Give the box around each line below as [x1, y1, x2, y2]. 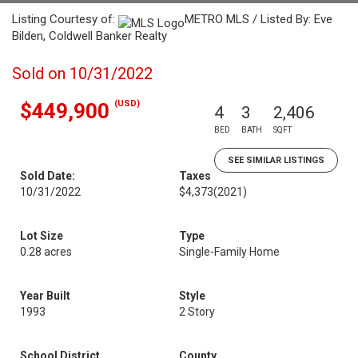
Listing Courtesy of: [12, 12, 118, 26]
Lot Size [20, 229, 63, 242]
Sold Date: [20, 169, 75, 182]
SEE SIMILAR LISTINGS [228, 155, 324, 165]
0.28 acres [20, 245, 72, 258]
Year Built [20, 289, 70, 302]
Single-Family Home [179, 245, 280, 258]
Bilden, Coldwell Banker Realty [12, 29, 167, 43]
